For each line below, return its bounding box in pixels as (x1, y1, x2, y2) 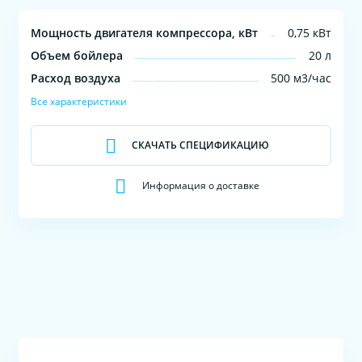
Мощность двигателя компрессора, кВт (31, 24, 259, 40)
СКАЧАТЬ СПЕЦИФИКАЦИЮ (132, 137, 270, 152)
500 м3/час (270, 69, 331, 86)
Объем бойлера (31, 47, 124, 63)
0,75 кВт (287, 24, 331, 40)
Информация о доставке (141, 178, 259, 192)
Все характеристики (31, 94, 128, 108)
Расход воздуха (31, 69, 121, 86)
